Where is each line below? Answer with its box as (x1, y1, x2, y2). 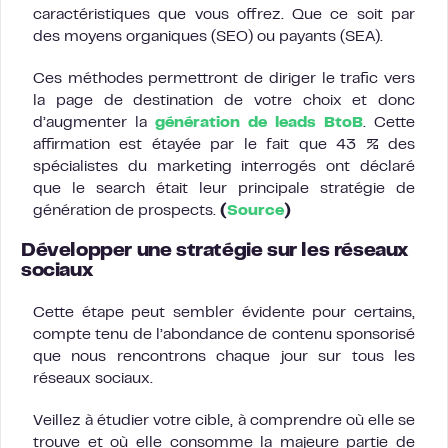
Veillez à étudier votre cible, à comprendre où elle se (33, 413, 415, 428)
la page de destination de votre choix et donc (33, 93, 415, 108)
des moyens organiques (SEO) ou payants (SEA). (33, 29, 383, 44)
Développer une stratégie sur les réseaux (21, 242, 409, 260)
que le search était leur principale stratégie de (33, 181, 415, 196)
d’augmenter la (33, 115, 155, 130)
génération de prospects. (33, 203, 220, 218)
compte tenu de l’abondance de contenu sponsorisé (33, 327, 415, 342)
